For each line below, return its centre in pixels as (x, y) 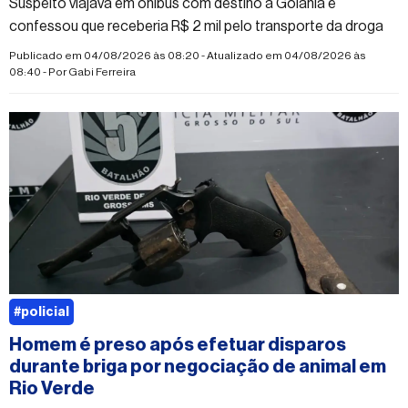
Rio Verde (52, 388)
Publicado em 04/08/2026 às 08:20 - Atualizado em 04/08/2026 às (188, 55)
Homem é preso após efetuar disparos (178, 345)
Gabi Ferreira (102, 71)
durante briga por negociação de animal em (198, 367)
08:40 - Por (39, 71)
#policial (41, 312)
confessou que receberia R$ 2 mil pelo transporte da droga (196, 26)
